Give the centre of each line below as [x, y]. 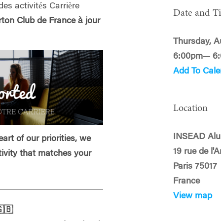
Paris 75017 [195, 166]
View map [193, 196]
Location [191, 108]
